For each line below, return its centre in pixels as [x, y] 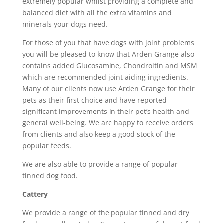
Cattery [35, 194]
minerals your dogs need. [65, 24]
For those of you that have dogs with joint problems [108, 43]
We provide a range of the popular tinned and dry [106, 212]
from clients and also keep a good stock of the [99, 134]
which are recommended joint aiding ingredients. [105, 77]
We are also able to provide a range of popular [100, 164]
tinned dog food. [50, 175]
